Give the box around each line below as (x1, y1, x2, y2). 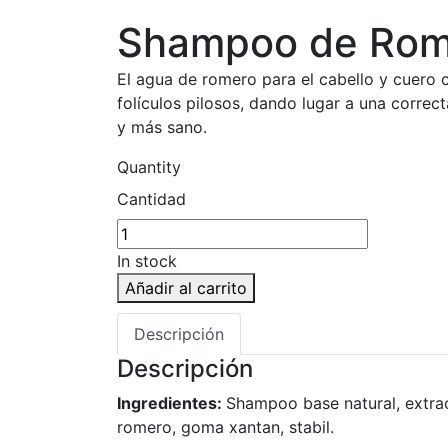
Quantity (117, 157, 181, 177)
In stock (117, 251, 177, 271)
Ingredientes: (117, 393, 226, 413)
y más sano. (117, 117, 207, 137)
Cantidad (117, 189, 186, 209)
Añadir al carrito (125, 278, 247, 298)
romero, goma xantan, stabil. (117, 417, 334, 437)
